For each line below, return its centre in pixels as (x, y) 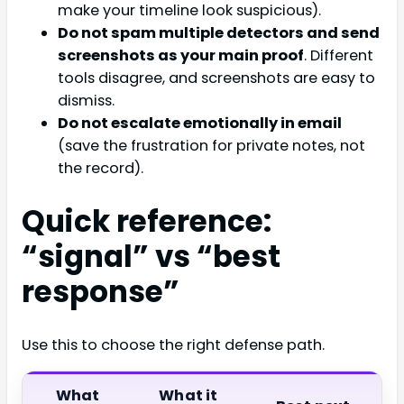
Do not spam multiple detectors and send (219, 32)
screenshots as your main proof (181, 55)
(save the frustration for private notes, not (211, 145)
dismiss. (86, 100)
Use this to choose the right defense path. (173, 345)
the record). (101, 168)
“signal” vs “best (151, 256)
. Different (339, 55)
